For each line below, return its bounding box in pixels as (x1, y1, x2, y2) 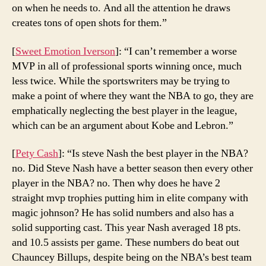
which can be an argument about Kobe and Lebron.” (12, 118, 233, 132)
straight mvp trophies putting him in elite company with (12, 191, 248, 205)
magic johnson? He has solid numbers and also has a (12, 206, 234, 220)
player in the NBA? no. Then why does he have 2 (12, 176, 220, 190)
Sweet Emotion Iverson (15, 44, 115, 58)
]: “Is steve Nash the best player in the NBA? (58, 147, 248, 160)
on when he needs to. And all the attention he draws (12, 1, 230, 15)
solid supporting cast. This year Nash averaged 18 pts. (12, 221, 241, 235)
